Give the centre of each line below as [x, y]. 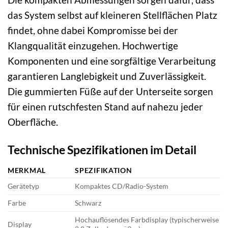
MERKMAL [27, 170]
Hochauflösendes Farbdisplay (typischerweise [147, 220]
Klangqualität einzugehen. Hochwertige [93, 45]
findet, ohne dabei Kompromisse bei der [93, 30]
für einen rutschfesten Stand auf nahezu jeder [105, 106]
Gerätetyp [23, 186]
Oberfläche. [33, 122]
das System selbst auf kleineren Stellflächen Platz [112, 15]
